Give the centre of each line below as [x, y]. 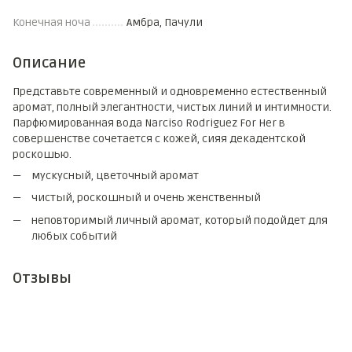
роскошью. [42, 154]
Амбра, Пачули [165, 22]
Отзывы [42, 278]
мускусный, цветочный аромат [115, 176]
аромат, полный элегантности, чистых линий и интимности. [172, 107]
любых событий [74, 236]
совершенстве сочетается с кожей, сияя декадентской [159, 139]
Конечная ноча [51, 22]
